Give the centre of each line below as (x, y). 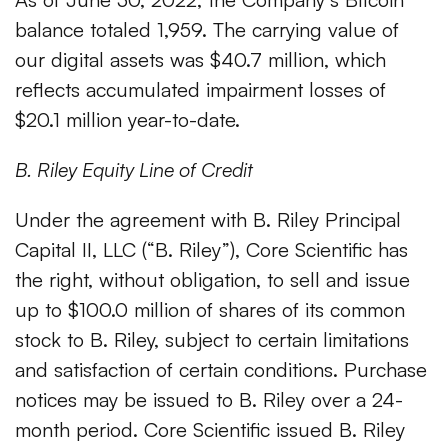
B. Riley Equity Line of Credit (134, 170)
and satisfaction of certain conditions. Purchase (221, 370)
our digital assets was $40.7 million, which (200, 60)
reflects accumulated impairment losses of (200, 90)
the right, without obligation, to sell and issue (212, 280)
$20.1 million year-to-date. (127, 120)
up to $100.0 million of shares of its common (210, 310)
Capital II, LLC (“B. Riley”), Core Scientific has (211, 250)
